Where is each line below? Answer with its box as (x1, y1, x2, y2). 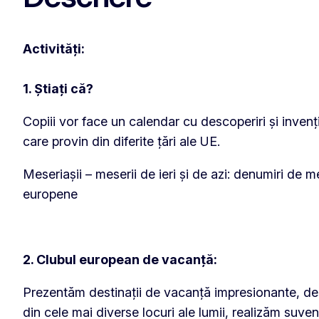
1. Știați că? (23, 80, 93, 96)
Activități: (23, 41, 88, 56)
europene (23, 186, 78, 202)
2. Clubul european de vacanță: (23, 251, 217, 267)
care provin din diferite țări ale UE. (23, 133, 220, 149)
